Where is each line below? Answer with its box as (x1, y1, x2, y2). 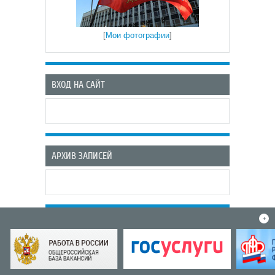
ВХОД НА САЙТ (52, 79, 105, 90)
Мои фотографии (106, 31, 169, 40)
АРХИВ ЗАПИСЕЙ (52, 150, 112, 161)
